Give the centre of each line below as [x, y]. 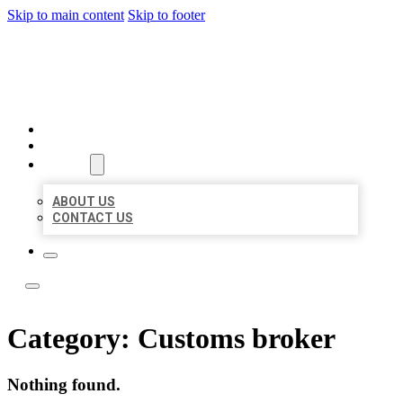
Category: [72, 339]
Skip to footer [166, 15]
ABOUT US [84, 201]
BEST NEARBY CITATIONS [203, 58]
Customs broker [237, 339]
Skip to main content [66, 15]
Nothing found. [64, 384]
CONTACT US [93, 218]
